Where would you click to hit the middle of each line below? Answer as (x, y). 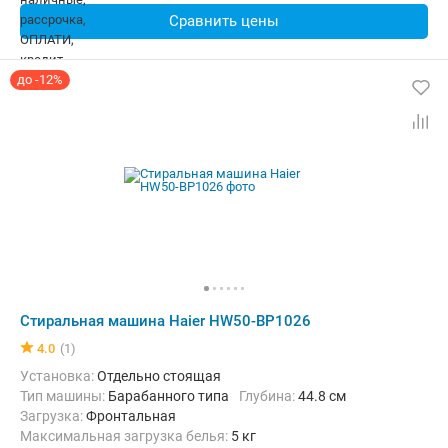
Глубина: (271, 396)
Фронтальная (131, 416)
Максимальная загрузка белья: (131, 436)
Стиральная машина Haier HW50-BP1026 (165, 321)
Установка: (63, 376)
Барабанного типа (168, 396)
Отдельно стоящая (159, 376)
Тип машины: (67, 396)
